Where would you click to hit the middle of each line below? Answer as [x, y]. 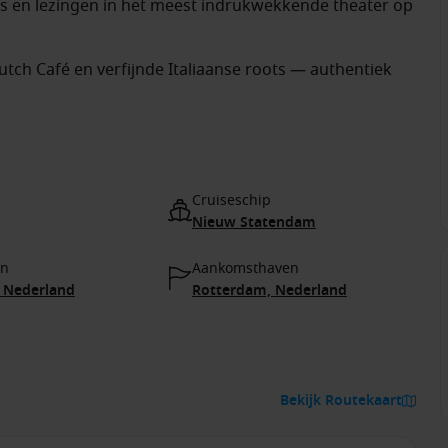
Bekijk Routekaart [341, 400]
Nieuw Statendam [254, 222]
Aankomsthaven [245, 268]
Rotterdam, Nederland [269, 290]
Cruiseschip [231, 200]
